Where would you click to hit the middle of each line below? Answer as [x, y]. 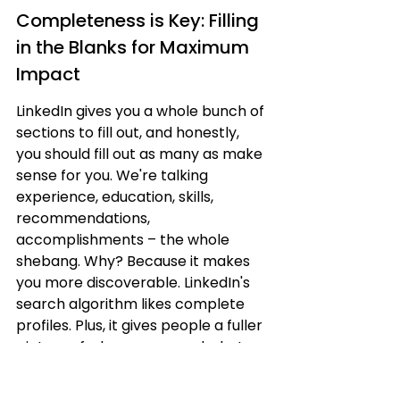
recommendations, [85, 218]
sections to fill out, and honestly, [129, 133]
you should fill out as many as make [141, 154]
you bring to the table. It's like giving [142, 368]
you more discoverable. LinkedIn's [135, 283]
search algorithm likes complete [132, 304]
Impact [48, 74]
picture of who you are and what [132, 347]
